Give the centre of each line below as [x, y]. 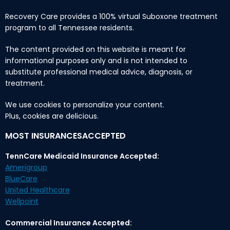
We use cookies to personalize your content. [85, 104]
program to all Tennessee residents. [70, 27]
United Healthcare [37, 190]
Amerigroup [26, 167]
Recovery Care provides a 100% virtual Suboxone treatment [111, 16]
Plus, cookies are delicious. [52, 116]
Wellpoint [22, 201]
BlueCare [21, 178]
